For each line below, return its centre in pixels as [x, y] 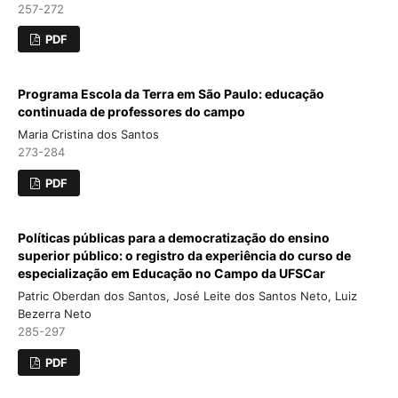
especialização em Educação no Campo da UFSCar [171, 274]
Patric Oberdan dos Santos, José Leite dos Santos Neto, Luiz [187, 296]
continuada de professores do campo [131, 112]
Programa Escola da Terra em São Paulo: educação [171, 94]
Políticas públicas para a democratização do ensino [173, 238]
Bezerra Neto [54, 314]
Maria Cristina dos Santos [88, 135]
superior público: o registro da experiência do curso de [184, 256]
